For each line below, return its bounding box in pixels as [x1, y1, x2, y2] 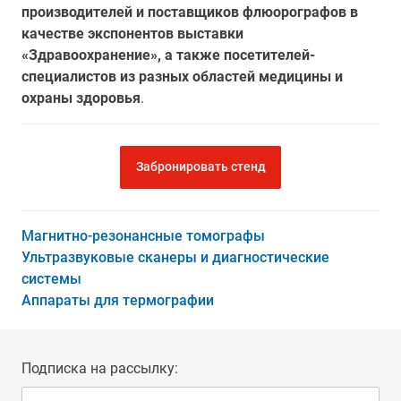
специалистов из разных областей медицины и [21, 68, 343, 85]
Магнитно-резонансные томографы [21, 227, 265, 244]
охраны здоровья [21, 90, 141, 107]
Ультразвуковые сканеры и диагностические [21, 249, 329, 266]
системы [21, 270, 81, 287]
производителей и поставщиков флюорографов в [21, 4, 358, 21]
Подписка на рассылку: [21, 360, 178, 377]
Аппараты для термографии [21, 292, 214, 309]
